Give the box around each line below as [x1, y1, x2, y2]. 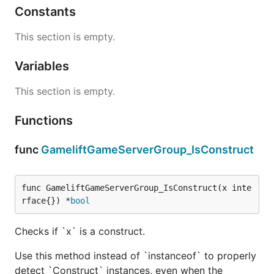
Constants [15, 4, 79, 19]
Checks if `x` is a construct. [15, 224, 145, 237]
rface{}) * [21, 195, 70, 206]
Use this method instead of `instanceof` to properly [15, 249, 256, 262]
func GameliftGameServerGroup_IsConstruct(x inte [21, 182, 251, 193]
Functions [15, 113, 76, 128]
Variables [15, 58, 72, 73]
